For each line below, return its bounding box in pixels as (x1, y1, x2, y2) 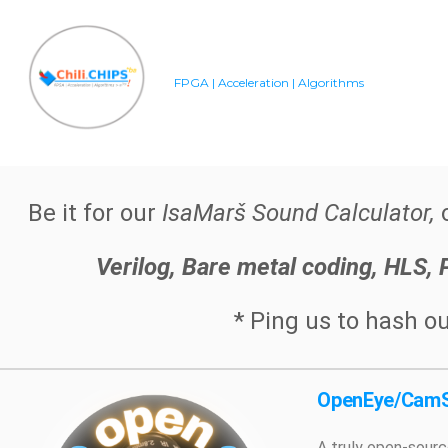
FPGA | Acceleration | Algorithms (174, 75, 365, 91)
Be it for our (27, 198, 162, 227)
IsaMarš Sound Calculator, (161, 198, 435, 227)
